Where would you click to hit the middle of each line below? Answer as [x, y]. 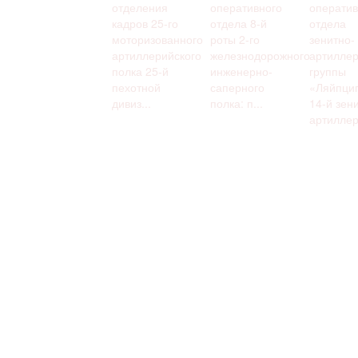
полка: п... [237, 103]
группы [327, 71]
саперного [238, 87]
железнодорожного [261, 55]
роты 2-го [235, 39]
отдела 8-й [239, 23]
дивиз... [131, 103]
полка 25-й [140, 71]
